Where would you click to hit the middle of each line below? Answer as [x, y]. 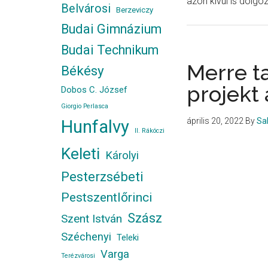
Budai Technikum [110, 50]
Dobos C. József [94, 90]
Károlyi [122, 156]
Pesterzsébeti [102, 176]
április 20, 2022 [215, 121]
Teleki [128, 237]
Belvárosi [86, 9]
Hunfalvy [95, 127]
